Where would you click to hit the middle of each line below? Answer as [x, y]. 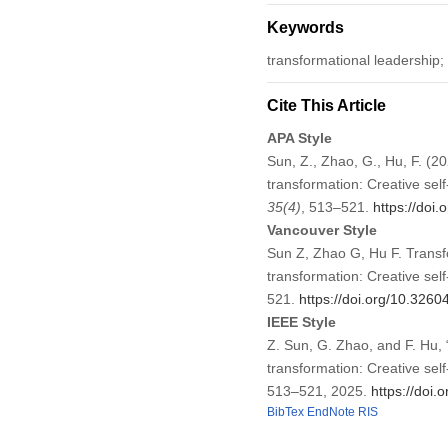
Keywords [305, 27]
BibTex [285, 411]
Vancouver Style [321, 229]
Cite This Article [326, 105]
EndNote [330, 411]
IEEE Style [301, 321]
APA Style [299, 137]
